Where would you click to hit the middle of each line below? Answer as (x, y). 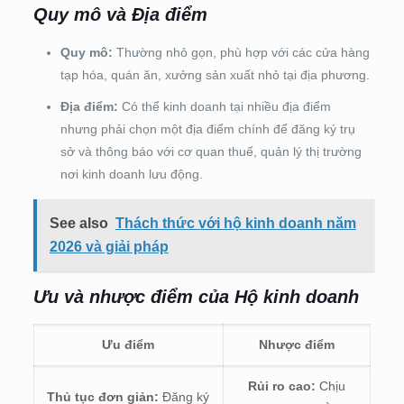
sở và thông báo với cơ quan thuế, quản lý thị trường (211, 151)
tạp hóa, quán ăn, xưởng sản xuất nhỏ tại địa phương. (215, 74)
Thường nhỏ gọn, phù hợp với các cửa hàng (241, 52)
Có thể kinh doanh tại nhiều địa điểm (224, 106)
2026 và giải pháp (109, 246)
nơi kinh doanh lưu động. (131, 174)
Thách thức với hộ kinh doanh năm (235, 223)
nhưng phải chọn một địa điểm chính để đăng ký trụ (207, 129)
